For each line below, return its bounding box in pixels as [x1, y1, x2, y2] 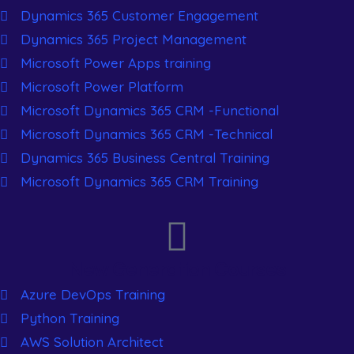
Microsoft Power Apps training [21, 55, 212, 71]
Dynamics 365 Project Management [21, 31, 247, 47]
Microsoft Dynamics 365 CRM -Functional [21, 102, 280, 119]
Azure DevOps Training [21, 286, 166, 303]
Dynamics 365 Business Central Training [21, 149, 270, 166]
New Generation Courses [68, 260, 286, 280]
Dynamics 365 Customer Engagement [21, 7, 259, 24]
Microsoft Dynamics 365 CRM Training [21, 173, 259, 190]
